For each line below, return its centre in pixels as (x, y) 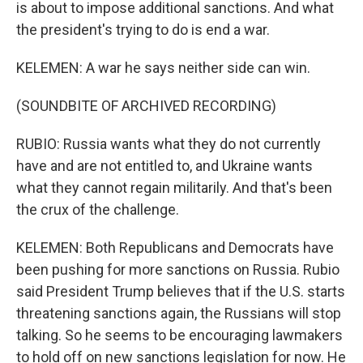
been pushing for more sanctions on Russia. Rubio (178, 269)
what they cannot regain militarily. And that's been (174, 188)
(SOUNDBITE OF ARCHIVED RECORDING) (146, 106)
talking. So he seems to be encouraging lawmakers (179, 335)
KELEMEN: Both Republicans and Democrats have (175, 248)
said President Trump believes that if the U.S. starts (181, 291)
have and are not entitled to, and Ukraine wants (164, 166)
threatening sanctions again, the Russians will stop (179, 313)
